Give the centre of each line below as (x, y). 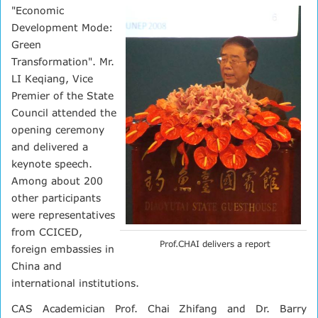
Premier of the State (62, 95)
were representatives (63, 214)
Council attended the (64, 112)
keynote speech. (52, 163)
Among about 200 (57, 180)
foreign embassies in (63, 248)
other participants (56, 197)
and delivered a (50, 146)
